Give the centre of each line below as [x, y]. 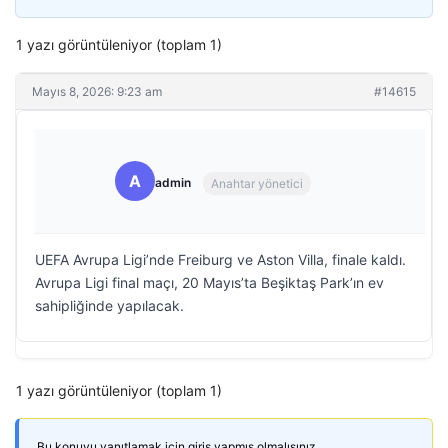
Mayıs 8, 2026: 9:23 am [97, 91]
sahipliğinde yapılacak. [109, 305]
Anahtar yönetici [257, 183]
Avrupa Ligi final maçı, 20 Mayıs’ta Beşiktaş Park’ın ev [209, 282]
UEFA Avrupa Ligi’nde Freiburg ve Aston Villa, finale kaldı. [220, 259]
